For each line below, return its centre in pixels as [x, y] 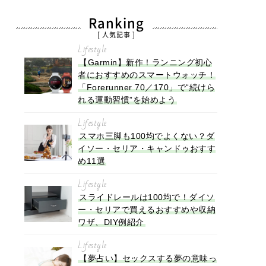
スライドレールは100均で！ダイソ [147, 197]
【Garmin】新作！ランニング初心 [145, 62]
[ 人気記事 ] [116, 34]
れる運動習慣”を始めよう [127, 99]
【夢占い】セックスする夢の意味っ [148, 258]
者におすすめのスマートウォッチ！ [147, 75]
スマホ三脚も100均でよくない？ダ [147, 136]
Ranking [116, 23]
